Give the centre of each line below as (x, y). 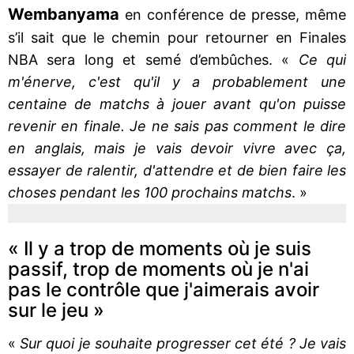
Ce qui (318, 59)
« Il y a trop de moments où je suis (160, 248)
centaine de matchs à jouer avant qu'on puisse (177, 104)
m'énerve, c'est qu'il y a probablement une (177, 81)
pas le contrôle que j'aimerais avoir (164, 289)
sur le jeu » (56, 310)
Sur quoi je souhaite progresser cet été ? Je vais (181, 343)
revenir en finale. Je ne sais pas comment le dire (177, 126)
